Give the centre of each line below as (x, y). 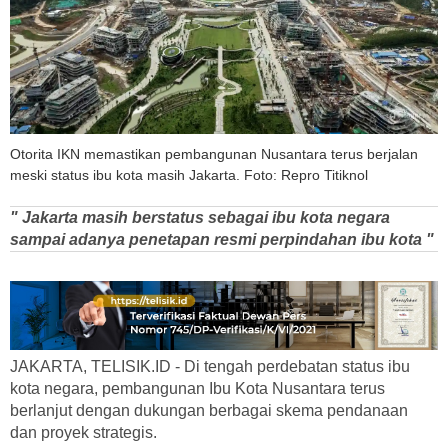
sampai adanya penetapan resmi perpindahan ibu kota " (222, 240)
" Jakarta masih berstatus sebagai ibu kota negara (200, 218)
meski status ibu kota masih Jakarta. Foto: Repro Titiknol (189, 175)
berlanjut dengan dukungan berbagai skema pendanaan (209, 411)
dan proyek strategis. (83, 433)
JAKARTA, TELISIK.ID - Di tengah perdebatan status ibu (210, 367)
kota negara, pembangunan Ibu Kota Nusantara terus (197, 389)
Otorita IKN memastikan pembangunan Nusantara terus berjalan (214, 154)
